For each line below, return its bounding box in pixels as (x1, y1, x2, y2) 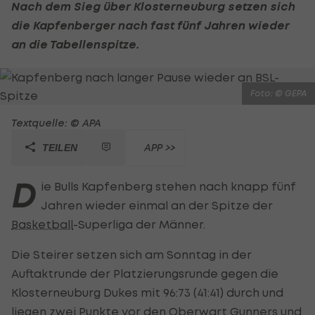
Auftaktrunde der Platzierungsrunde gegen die (11, 266, 278, 281)
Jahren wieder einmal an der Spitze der (41, 198, 273, 212)
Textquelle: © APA (11, 116, 101, 129)
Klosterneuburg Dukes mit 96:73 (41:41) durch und (11, 285, 283, 300)
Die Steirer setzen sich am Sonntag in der (11, 247, 252, 262)
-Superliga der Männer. (73, 217, 205, 231)
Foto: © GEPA (250, 87, 307, 98)
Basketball (11, 217, 73, 231)
